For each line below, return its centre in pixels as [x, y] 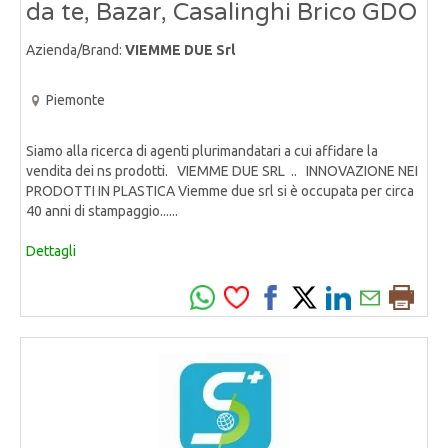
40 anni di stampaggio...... [102, 211]
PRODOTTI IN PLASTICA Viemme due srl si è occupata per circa [220, 191]
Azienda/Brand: [75, 50]
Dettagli [51, 251]
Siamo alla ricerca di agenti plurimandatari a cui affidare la [202, 151]
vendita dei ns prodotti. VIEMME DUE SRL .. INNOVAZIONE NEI [222, 171]
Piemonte [75, 100]
